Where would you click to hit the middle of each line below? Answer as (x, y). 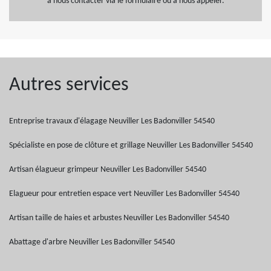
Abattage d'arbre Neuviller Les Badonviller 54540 (92, 242)
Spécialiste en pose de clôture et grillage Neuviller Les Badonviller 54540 (131, 145)
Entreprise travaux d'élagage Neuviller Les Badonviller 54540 (112, 121)
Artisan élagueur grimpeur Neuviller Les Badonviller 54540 (108, 170)
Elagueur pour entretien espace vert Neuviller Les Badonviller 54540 (124, 194)
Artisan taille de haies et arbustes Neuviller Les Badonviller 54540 (119, 218)
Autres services (69, 85)
